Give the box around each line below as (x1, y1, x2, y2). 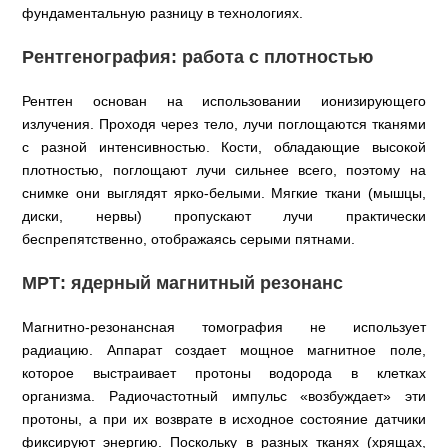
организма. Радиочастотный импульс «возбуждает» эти (22, 388, 426, 405)
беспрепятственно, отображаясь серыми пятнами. (22, 231, 356, 248)
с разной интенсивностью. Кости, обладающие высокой (22, 139, 426, 156)
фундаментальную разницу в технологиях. (22, 5, 304, 22)
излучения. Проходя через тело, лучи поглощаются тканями (22, 116, 426, 133)
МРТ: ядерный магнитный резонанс (22, 273, 344, 294)
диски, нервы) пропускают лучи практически (22, 208, 426, 225)
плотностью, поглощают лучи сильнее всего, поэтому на (22, 162, 426, 179)
